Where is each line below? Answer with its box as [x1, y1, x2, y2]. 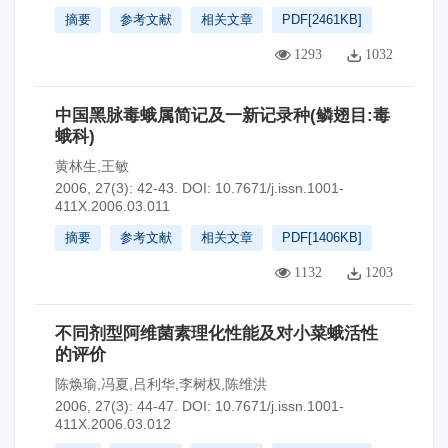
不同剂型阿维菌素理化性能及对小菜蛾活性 [55, 324, 378, 343]
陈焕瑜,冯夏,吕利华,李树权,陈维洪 [55, 376, 267, 392]
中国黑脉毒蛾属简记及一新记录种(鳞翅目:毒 [55, 106, 390, 125]
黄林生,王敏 [55, 158, 129, 174]
